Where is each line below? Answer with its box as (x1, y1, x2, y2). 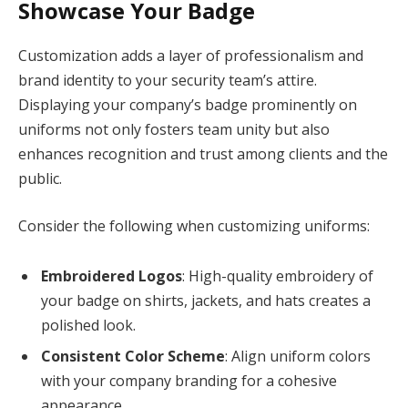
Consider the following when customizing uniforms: (18, 215, 370, 236)
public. (18, 168, 62, 189)
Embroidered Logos (41, 266, 182, 287)
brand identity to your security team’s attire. (18, 69, 317, 90)
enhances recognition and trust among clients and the (18, 143, 388, 164)
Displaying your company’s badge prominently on (18, 94, 357, 115)
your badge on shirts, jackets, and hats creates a (41, 291, 371, 311)
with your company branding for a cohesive (41, 371, 337, 392)
